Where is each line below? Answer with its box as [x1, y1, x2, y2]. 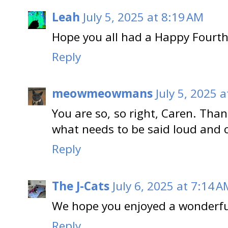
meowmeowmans [52, 85, 153, 102]
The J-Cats [52, 178, 109, 194]
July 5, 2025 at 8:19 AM [83, 9, 204, 25]
